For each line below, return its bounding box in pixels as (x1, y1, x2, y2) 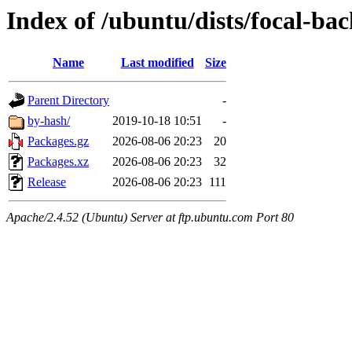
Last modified (120, 56, 194, 70)
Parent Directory (27, 93, 109, 108)
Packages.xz (27, 155, 89, 169)
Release (27, 175, 66, 189)
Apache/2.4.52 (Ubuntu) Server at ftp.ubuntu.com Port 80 (6, 211, 294, 225)
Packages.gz (27, 134, 89, 148)
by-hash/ (27, 114, 70, 128)
